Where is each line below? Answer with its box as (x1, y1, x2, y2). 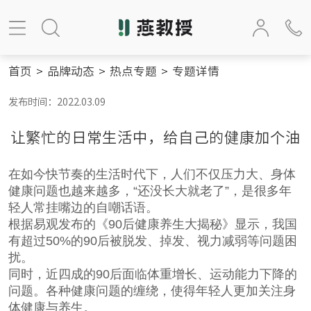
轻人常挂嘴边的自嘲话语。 (8, 200, 158, 215)
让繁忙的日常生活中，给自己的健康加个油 (10, 130, 301, 146)
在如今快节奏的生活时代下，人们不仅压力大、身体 (8, 167, 296, 181)
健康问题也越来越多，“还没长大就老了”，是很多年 (8, 183, 292, 198)
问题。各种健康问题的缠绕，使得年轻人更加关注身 (8, 283, 296, 298)
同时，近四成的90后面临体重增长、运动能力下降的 (8, 267, 297, 281)
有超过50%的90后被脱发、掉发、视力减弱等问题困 (8, 233, 297, 248)
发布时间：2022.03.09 (8, 96, 106, 108)
